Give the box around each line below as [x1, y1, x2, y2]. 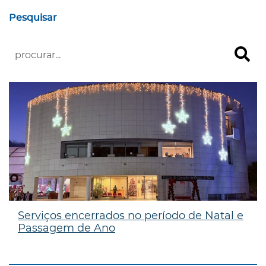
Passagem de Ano [18, 221, 115, 235]
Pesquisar [9, 12, 57, 23]
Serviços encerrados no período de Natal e [18, 208, 243, 222]
